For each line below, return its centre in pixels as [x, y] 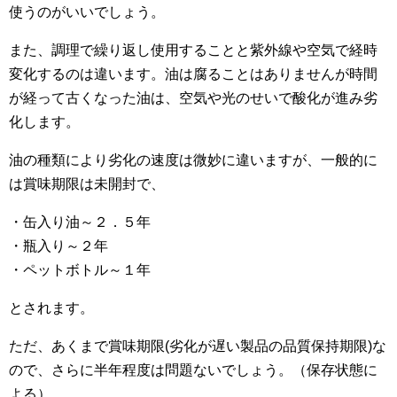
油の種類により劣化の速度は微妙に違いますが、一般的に [193, 160]
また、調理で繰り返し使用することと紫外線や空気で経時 [193, 50]
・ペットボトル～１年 [80, 269]
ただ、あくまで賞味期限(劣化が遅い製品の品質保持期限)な [198, 346]
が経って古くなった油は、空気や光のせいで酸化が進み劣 [193, 97]
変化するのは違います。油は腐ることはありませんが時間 [193, 74]
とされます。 [51, 307]
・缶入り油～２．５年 [80, 222]
